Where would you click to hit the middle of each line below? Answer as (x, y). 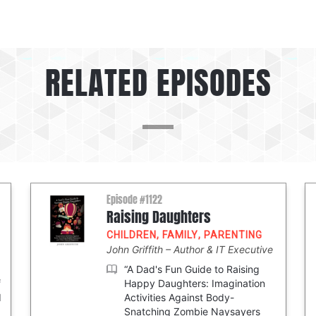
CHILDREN (131, 235)
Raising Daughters (158, 217)
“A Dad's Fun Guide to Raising (192, 269)
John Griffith (136, 249)
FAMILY (180, 235)
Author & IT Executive (223, 249)
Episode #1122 (134, 200)
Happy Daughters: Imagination (194, 283)
